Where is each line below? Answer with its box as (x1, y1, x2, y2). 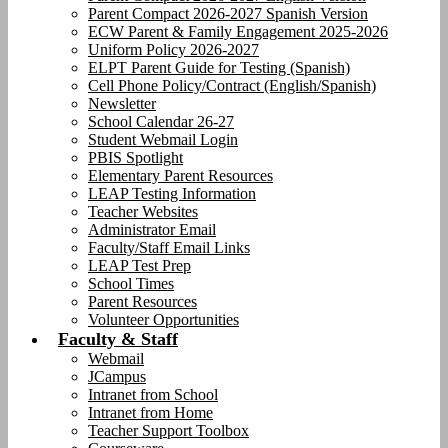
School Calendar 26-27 (88, 113, 234, 130)
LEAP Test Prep (88, 257, 191, 274)
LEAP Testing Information (88, 185, 256, 202)
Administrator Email (88, 221, 216, 238)
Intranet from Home (88, 404, 213, 421)
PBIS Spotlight (88, 149, 183, 166)
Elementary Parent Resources (88, 167, 273, 184)
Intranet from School (88, 386, 218, 403)
